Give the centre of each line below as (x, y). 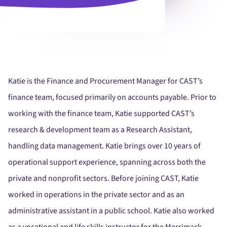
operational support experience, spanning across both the (107, 162)
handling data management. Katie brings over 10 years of (104, 146)
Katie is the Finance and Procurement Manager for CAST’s (105, 81)
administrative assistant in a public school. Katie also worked (111, 211)
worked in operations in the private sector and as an (96, 195)
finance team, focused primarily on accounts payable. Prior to (112, 97)
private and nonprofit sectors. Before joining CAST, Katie (103, 178)
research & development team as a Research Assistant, (100, 130)
